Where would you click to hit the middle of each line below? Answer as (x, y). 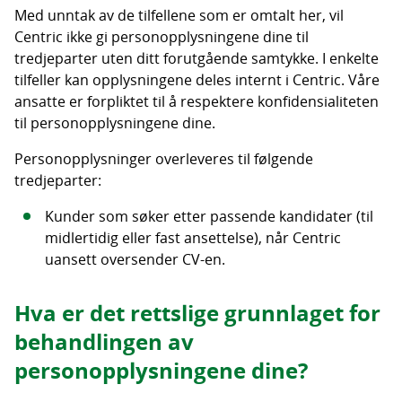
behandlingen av (104, 342)
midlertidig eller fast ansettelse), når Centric (192, 238)
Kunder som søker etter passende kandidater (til (209, 216)
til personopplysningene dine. (115, 123)
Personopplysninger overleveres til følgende (164, 159)
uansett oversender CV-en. (135, 259)
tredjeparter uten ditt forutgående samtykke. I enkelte (197, 58)
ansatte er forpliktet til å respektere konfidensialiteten (197, 101)
